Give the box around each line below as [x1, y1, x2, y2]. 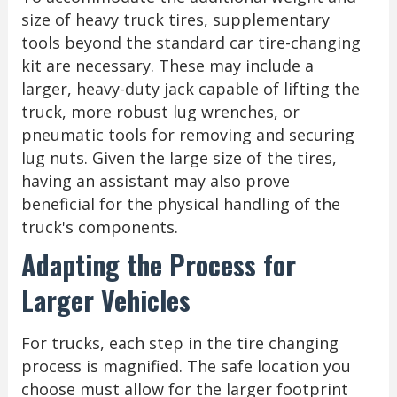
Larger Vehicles [20, 279, 191, 320]
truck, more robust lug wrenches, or [20, 100, 300, 122]
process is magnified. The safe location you [20, 354, 351, 377]
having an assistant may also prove [20, 169, 290, 191]
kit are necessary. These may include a [20, 54, 314, 76]
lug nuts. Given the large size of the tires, [20, 146, 337, 168]
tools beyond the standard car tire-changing [20, 31, 361, 53]
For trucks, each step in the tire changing [20, 331, 339, 354]
